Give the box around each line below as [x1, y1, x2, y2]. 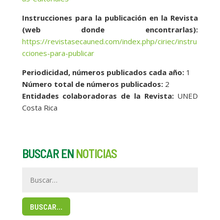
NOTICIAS [75, 146, 117, 161]
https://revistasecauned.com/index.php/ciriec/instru [22, 36, 197, 47]
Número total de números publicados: [22, 79, 163, 89]
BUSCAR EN [22, 146, 76, 161]
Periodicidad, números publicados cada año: [22, 67, 184, 78]
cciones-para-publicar [22, 48, 94, 58]
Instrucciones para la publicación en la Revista [22, 13, 198, 23]
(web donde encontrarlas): [22, 25, 198, 35]
